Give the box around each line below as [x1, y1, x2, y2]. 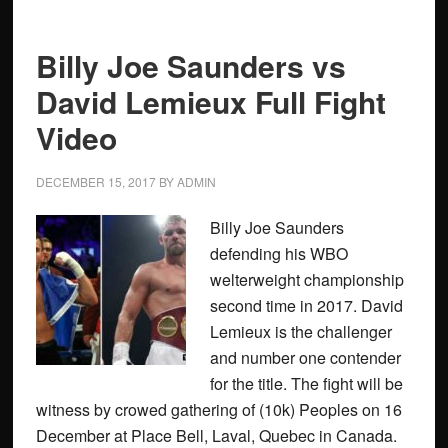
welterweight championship [209, 268, 404, 291]
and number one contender [209, 346, 401, 369]
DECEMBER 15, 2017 [35, 173, 156, 190]
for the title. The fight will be [209, 372, 403, 395]
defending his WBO [209, 242, 348, 265]
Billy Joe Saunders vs [35, 44, 346, 87]
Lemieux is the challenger [209, 320, 392, 343]
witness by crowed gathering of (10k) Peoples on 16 [35, 398, 402, 421]
